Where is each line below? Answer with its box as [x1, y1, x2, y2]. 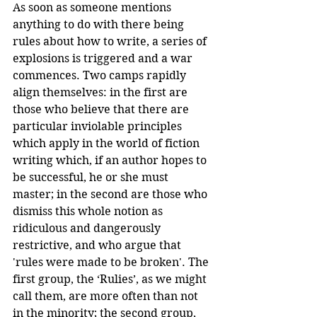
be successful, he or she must [13, 170, 171, 184]
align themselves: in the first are [13, 85, 190, 99]
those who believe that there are [13, 102, 192, 116]
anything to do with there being [13, 17, 187, 31]
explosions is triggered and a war [13, 51, 195, 65]
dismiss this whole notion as [13, 204, 166, 218]
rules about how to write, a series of [13, 34, 209, 48]
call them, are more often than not [13, 289, 201, 303]
